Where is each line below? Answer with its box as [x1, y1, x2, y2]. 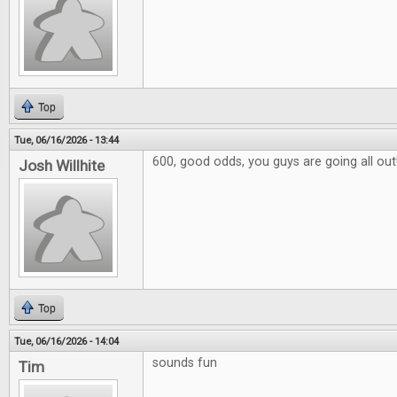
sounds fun [152, 355, 217, 370]
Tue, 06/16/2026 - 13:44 [14, 134, 119, 146]
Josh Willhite [19, 157, 105, 175]
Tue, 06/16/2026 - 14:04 [14, 335, 119, 347]
